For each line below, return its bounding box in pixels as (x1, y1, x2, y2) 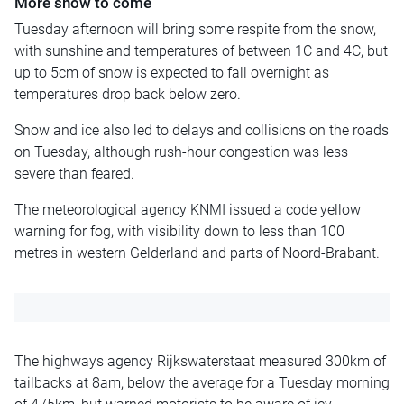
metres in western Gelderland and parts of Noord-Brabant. (14, 243, 380, 262)
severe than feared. (14, 164, 134, 182)
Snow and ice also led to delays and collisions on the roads (14, 121, 389, 139)
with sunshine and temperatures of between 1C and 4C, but (14, 41, 388, 60)
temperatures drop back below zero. (14, 85, 241, 103)
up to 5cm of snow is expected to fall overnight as (14, 63, 329, 81)
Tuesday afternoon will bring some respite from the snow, (14, 20, 376, 38)
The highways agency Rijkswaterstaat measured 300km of (14, 352, 386, 370)
